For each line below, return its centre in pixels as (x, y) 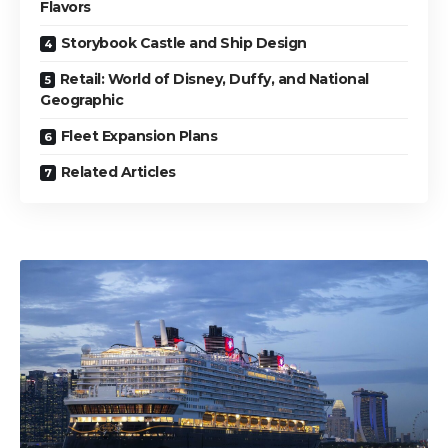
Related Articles (118, 171)
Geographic (81, 99)
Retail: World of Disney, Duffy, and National (214, 78)
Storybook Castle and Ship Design (183, 42)
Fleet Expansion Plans (138, 135)
